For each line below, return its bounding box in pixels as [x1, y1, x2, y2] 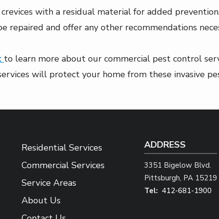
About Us [22, 195, 61, 206]
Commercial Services [22, 159, 105, 171]
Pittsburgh [144, 173, 180, 183]
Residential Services [22, 142, 102, 153]
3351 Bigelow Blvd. [144, 160, 211, 170]
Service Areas [22, 177, 76, 189]
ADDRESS [144, 139, 186, 151]
